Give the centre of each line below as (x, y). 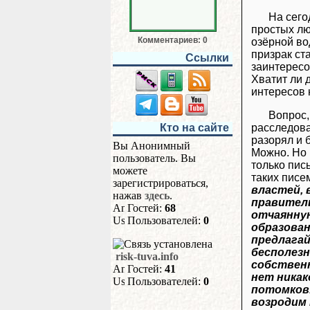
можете (130, 171)
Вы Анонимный (152, 146)
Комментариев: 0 (173, 40)
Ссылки (207, 58)
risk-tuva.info (147, 256)
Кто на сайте (194, 128)
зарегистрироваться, (161, 183)
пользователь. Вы (154, 158)
